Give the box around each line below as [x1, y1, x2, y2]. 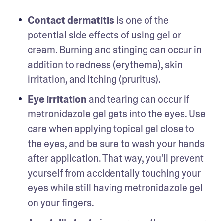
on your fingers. [28, 196, 96, 209]
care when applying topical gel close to [28, 122, 194, 135]
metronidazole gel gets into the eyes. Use [28, 107, 206, 120]
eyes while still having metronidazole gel [28, 181, 203, 194]
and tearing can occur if [87, 92, 189, 106]
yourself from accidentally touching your [28, 166, 201, 180]
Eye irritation [28, 92, 87, 106]
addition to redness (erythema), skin [28, 58, 183, 71]
